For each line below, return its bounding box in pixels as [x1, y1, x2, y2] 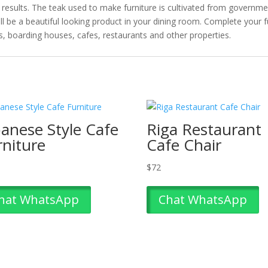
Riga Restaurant [146, 118, 261, 140]
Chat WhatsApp [158, 191, 247, 208]
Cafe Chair [146, 133, 221, 156]
